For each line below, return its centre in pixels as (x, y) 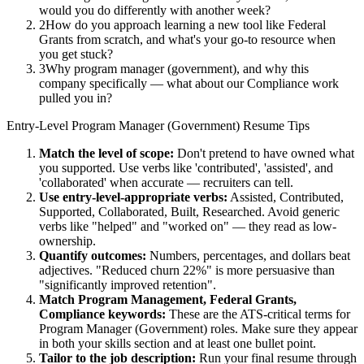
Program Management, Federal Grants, (187, 300)
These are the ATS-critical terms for (260, 314)
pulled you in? (76, 98)
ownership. (67, 241)
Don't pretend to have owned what (266, 154)
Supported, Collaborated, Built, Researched (150, 212)
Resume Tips (275, 126)
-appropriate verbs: (174, 197)
